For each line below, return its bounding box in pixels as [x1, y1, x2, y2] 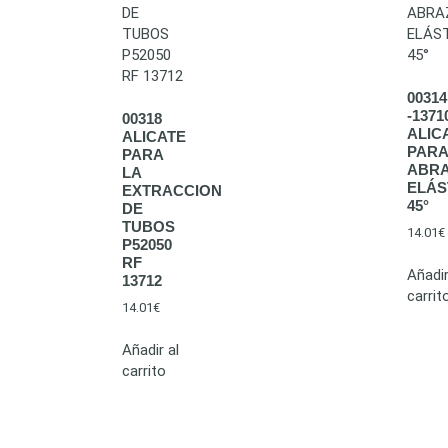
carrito [122, 361, 166, 380]
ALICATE [122, 127, 186, 145]
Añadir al [122, 340, 179, 359]
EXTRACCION [122, 181, 222, 199]
